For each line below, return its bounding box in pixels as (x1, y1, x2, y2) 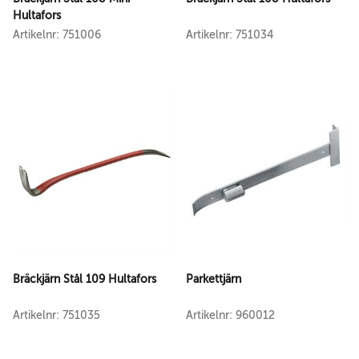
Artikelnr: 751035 (13, 309, 100, 321)
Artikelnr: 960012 (186, 309, 275, 321)
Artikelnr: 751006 (13, 29, 101, 41)
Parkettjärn (186, 272, 241, 285)
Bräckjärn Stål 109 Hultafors (13, 272, 156, 285)
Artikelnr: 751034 (186, 29, 273, 41)
